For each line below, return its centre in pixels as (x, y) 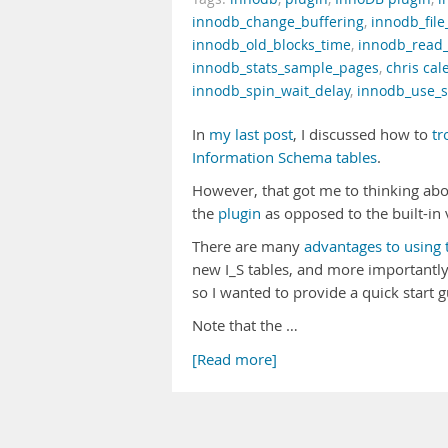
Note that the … (245, 325)
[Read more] (234, 359)
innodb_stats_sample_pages (285, 68)
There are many (248, 246)
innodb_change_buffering (278, 22)
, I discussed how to (362, 134)
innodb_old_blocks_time (271, 45)
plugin (239, 213)
